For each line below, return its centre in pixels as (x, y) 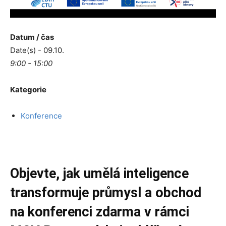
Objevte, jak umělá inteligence (99, 173)
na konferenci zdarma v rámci (100, 212)
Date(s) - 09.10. (37, 50)
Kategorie (28, 89)
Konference (41, 116)
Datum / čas (32, 37)
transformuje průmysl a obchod (106, 192)
